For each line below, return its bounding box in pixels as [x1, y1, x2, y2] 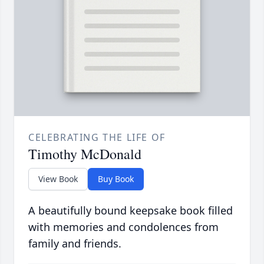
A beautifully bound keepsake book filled [28, 203, 233, 218]
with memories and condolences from [28, 220, 219, 235]
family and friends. [28, 236, 121, 251]
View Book [38, 173, 78, 185]
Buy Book [98, 173, 134, 185]
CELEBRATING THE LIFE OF [28, 131, 166, 144]
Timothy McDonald [28, 144, 141, 164]
